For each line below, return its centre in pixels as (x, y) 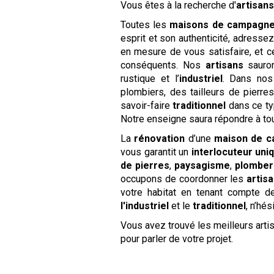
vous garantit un (156, 152)
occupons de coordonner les (184, 179)
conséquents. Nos (163, 65)
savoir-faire (147, 106)
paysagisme (202, 166)
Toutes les (145, 25)
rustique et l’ (150, 79)
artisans (224, 65)
